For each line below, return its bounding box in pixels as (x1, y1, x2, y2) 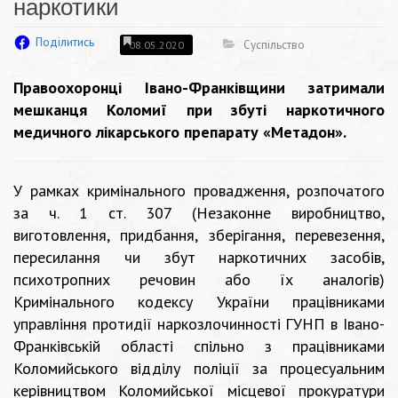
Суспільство (243, 36, 305, 52)
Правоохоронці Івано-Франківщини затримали (13, 77, 385, 99)
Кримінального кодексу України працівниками (13, 291, 385, 313)
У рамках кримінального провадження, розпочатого (13, 180, 385, 202)
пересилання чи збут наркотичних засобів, (13, 247, 385, 268)
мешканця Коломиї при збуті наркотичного (13, 99, 385, 121)
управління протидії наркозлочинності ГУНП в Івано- (13, 314, 385, 335)
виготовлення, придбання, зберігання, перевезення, (13, 225, 385, 246)
